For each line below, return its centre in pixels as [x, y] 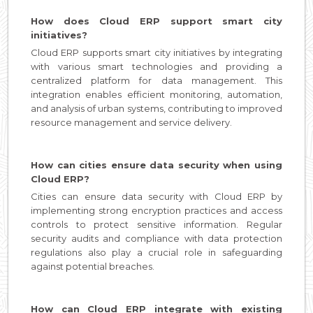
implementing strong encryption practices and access [156, 210]
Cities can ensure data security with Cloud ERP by [156, 196]
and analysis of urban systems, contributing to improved [156, 108]
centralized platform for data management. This [156, 80]
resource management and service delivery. [131, 122]
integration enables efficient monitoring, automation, [156, 94]
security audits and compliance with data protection [156, 238]
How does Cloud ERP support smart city [156, 21]
